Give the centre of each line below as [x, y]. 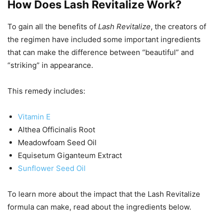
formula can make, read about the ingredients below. [99, 207]
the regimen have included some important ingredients [104, 39]
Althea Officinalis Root [56, 130]
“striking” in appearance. [50, 65]
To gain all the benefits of [53, 27]
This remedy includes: [46, 91]
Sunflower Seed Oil [52, 168]
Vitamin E [34, 117]
